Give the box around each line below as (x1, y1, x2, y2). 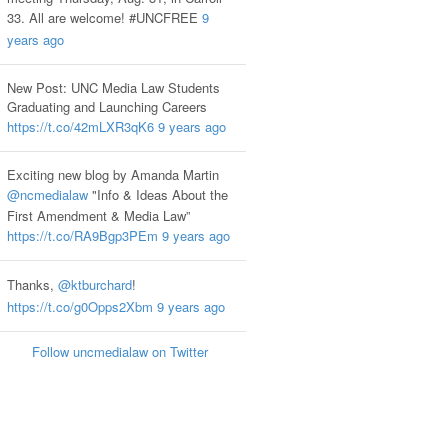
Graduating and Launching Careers (6, 96, 207, 116)
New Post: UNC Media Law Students (6, 77, 220, 97)
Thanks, (6, 274, 58, 294)
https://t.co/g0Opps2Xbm (6, 296, 153, 316)
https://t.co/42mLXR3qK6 (6, 116, 154, 136)
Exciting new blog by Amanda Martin (6, 164, 219, 184)
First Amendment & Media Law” (6, 205, 190, 225)
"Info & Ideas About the (87, 184, 228, 204)
